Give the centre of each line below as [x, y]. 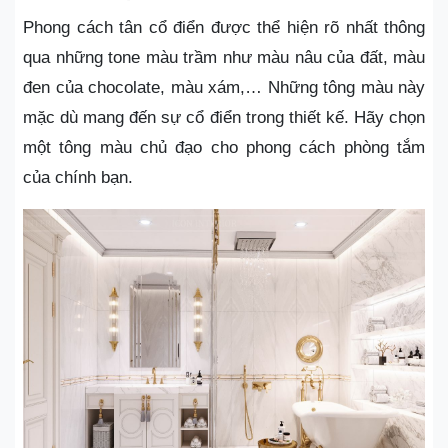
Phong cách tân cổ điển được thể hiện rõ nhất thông [224, 28]
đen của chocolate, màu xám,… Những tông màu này [224, 88]
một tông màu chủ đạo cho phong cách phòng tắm [224, 148]
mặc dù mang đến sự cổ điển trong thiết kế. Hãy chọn [224, 118]
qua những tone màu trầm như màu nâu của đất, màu [224, 58]
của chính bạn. [78, 178]
